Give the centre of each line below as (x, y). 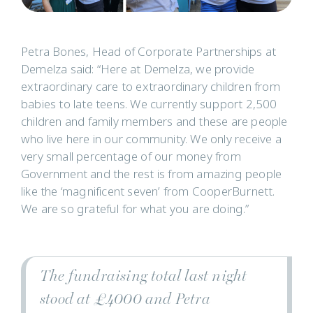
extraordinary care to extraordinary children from (151, 87)
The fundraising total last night (144, 276)
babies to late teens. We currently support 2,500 (149, 105)
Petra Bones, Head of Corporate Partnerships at (149, 52)
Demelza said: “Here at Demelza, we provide (138, 70)
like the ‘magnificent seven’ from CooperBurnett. (148, 192)
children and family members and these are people (154, 122)
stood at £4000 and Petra (125, 299)
